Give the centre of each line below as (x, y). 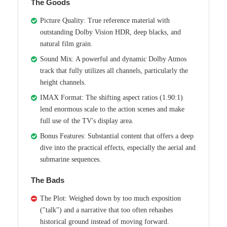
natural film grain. (66, 44)
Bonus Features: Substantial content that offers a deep (117, 136)
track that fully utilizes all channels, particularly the (114, 71)
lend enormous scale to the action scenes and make (112, 109)
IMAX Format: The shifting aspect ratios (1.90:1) (111, 98)
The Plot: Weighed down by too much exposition (110, 199)
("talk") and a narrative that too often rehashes (106, 210)
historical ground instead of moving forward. (105, 222)
